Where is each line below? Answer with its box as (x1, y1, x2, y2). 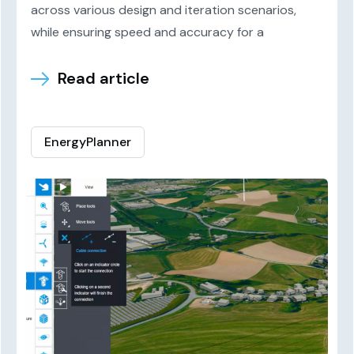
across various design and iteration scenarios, (31, 2, 297, 18)
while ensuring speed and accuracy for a (31, 24, 265, 40)
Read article (58, 68, 150, 88)
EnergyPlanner (44, 134, 132, 150)
